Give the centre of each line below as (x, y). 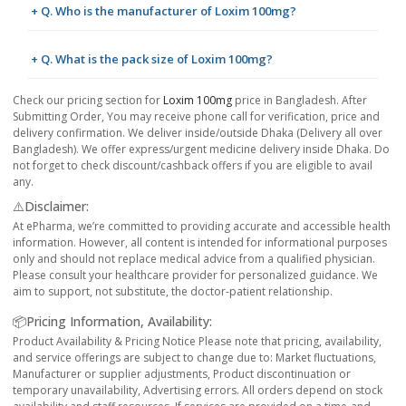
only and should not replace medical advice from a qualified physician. (194, 259)
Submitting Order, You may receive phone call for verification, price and (196, 117)
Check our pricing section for (88, 101)
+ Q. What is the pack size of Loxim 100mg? (152, 59)
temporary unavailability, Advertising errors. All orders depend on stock (198, 391)
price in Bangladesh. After (300, 101)
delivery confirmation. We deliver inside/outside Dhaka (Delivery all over (198, 133)
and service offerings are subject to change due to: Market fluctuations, (194, 358)
